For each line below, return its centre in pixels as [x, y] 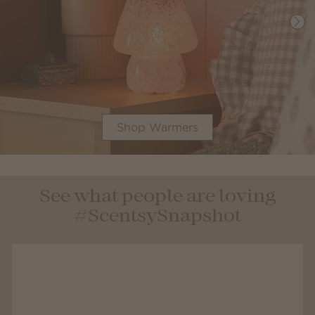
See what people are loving [157, 197]
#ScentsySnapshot [157, 217]
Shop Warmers [157, 127]
